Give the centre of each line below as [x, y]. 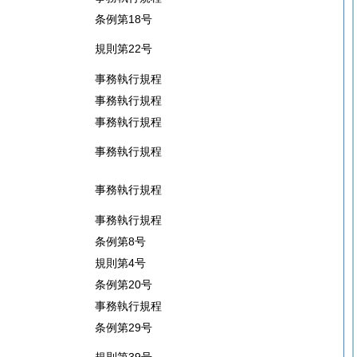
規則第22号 [124, 49]
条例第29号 [124, 328]
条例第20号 [124, 284]
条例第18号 [124, 19]
